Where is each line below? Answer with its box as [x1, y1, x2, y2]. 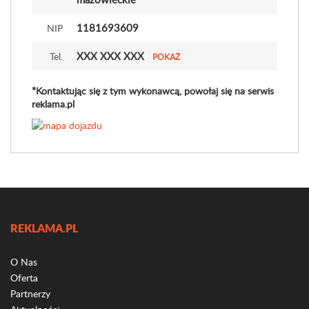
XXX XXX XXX [77, 49, 144, 63]
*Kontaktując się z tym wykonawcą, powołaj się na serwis [32, 84, 274, 97]
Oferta [10, 271, 38, 285]
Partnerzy [10, 287, 50, 301]
